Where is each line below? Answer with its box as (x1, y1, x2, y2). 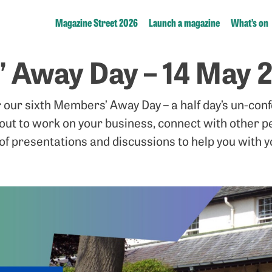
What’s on (231, 15, 268, 30)
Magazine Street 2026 (55, 15, 138, 30)
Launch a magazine (149, 15, 220, 30)
